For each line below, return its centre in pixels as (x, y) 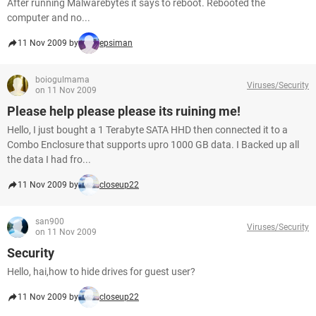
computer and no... (49, 18)
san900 (50, 221)
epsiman (116, 43)
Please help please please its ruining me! (124, 111)
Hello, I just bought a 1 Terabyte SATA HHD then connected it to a (147, 130)
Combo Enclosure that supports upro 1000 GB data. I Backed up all (153, 145)
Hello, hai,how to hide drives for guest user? (101, 272)
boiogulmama (62, 80)
